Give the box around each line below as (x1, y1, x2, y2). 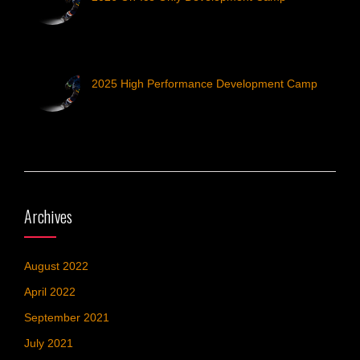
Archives (24, 204, 72, 228)
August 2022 (24, 260, 88, 272)
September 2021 (24, 311, 109, 324)
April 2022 (24, 285, 76, 298)
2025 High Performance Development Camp (92, 77, 317, 90)
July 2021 (24, 337, 73, 350)
